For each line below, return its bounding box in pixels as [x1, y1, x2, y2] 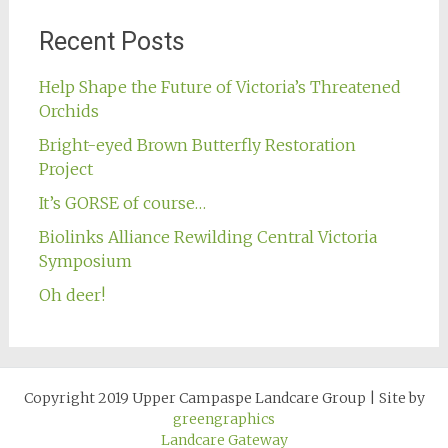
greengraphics [173, 409, 275, 428]
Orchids [38, 100, 99, 121]
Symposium [38, 250, 136, 271]
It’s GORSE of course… [38, 192, 206, 213]
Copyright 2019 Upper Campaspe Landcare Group [23, 388, 369, 407]
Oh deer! [38, 284, 105, 305]
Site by [378, 388, 425, 407]
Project [38, 158, 93, 179]
